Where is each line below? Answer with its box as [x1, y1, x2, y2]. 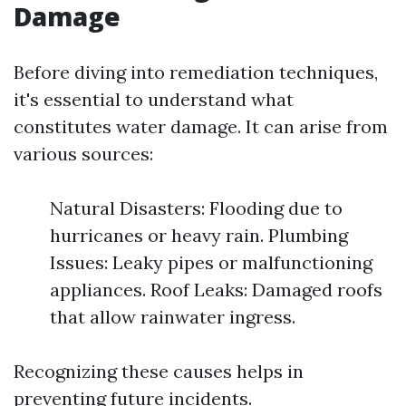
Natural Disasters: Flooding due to [50, 197, 343, 219]
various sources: [14, 142, 153, 165]
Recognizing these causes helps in [14, 360, 304, 382]
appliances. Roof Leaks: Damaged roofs [50, 278, 382, 301]
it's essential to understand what [14, 88, 294, 111]
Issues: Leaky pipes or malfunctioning [50, 251, 372, 274]
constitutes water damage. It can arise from [14, 115, 388, 138]
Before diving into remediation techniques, [14, 61, 378, 83]
